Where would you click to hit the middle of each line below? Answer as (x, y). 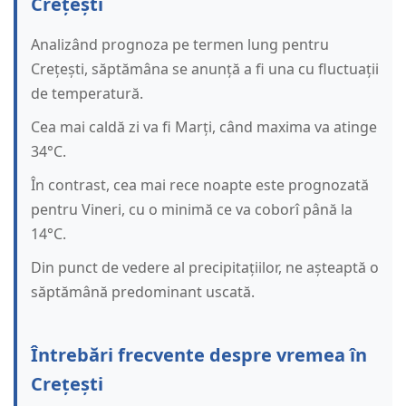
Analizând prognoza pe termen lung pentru (180, 45)
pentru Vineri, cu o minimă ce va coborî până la (192, 210)
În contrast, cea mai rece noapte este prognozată (200, 185)
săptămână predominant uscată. (143, 292)
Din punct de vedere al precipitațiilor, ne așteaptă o (205, 268)
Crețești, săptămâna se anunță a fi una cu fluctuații (205, 69)
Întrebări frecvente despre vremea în (199, 355)
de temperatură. (87, 94)
